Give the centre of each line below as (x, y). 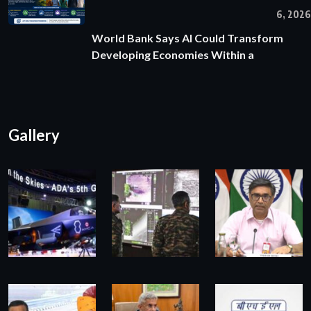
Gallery (34, 135)
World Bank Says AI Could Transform (187, 37)
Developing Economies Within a (173, 54)
